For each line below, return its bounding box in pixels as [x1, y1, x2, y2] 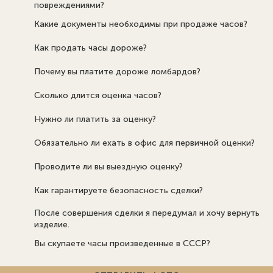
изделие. [34, 219, 69, 230]
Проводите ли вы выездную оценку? [34, 161, 183, 172]
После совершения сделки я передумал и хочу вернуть [34, 207, 260, 218]
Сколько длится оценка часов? [34, 90, 161, 101]
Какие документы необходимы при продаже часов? [34, 19, 247, 30]
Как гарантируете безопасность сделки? [34, 185, 203, 196]
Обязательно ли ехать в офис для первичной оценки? [34, 138, 255, 149]
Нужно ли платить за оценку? [34, 114, 156, 125]
